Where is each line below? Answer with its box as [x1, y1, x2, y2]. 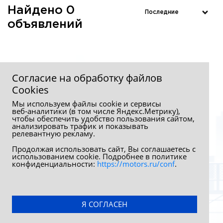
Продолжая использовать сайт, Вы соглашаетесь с [12, 144, 196, 154]
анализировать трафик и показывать [12, 121, 148, 131]
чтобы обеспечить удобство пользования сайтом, [12, 113, 195, 123]
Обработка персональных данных [7, 176, 93, 183]
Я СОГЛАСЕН [82, 199, 127, 209]
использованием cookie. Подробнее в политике [12, 151, 187, 161]
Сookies [12, 83, 49, 97]
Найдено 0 [7, 4, 75, 16]
